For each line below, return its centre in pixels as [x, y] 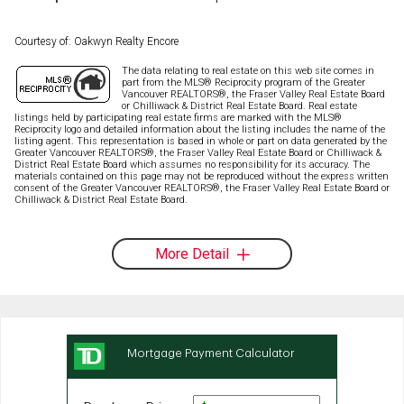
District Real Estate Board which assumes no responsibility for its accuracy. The [192, 164]
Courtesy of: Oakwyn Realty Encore [96, 41]
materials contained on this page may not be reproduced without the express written [202, 176]
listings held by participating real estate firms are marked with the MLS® [178, 117]
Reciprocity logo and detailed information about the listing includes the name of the [200, 129]
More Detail [192, 253]
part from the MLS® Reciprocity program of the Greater [243, 82]
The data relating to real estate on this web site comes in [248, 70]
